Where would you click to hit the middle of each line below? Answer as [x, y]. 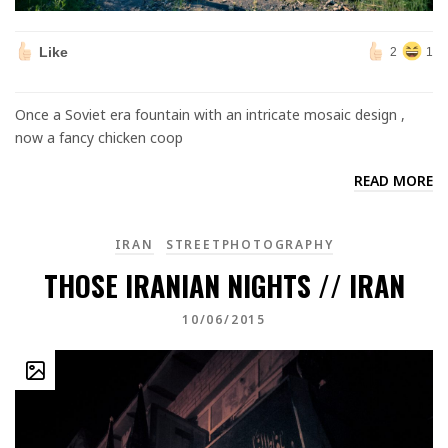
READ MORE [393, 180]
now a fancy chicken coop [99, 137]
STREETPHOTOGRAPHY [249, 244]
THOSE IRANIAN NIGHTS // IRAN [224, 285]
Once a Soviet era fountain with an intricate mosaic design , [210, 114]
